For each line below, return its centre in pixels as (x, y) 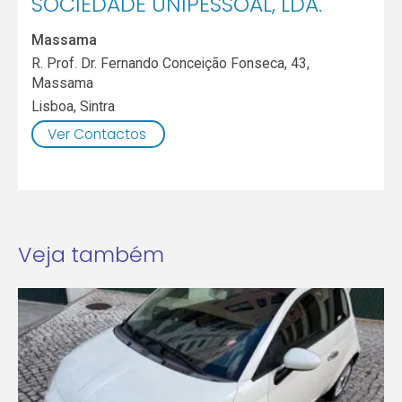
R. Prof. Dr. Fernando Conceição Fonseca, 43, (171, 63)
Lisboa (53, 106)
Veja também (91, 255)
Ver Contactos (96, 134)
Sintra (98, 106)
